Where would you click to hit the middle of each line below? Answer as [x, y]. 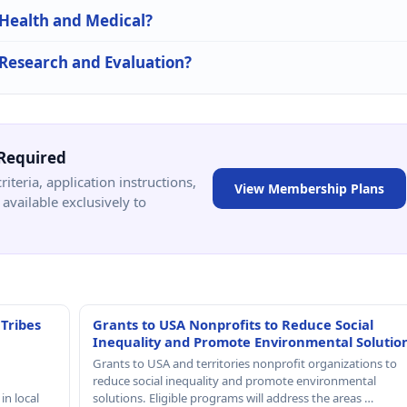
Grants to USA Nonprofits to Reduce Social [233, 324]
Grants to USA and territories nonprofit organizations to [244, 363]
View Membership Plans [309, 189]
